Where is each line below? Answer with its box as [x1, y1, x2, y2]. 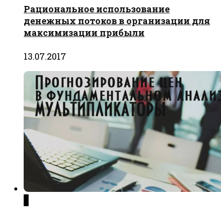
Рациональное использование [24, 3, 170, 15]
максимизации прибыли [24, 27, 145, 39]
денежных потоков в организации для [24, 15, 210, 27]
